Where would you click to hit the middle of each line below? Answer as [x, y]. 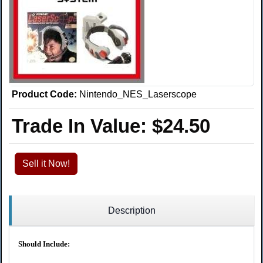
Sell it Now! [46, 164]
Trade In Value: [82, 126]
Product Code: [44, 95]
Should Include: [44, 244]
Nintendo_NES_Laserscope [138, 95]
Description [131, 211]
